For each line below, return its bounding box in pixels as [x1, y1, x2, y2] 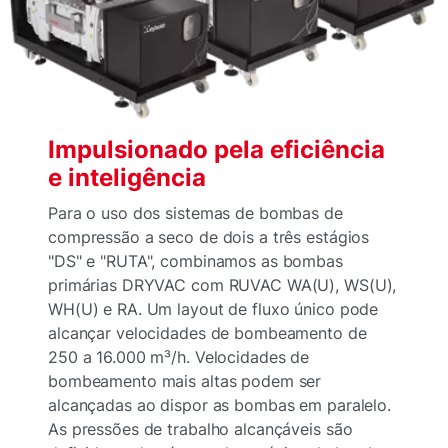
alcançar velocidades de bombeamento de [48, 323, 367, 343]
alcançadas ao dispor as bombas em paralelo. [48, 395, 391, 415]
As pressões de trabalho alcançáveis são [48, 419, 353, 439]
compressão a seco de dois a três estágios [48, 227, 370, 247]
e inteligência [48, 163, 206, 192]
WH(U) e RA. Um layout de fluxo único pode [48, 299, 379, 319]
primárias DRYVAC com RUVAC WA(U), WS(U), [48, 275, 397, 295]
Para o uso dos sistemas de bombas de [48, 203, 343, 223]
